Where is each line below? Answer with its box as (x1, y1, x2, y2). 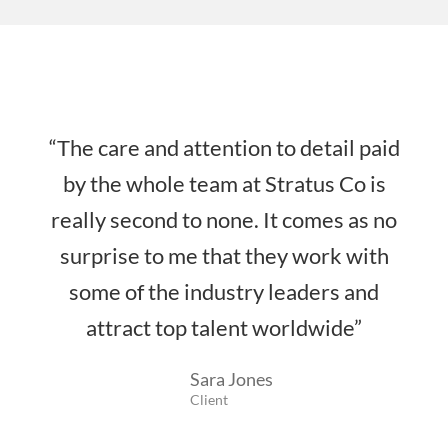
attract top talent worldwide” (86, 313, 362, 341)
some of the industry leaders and (69, 277, 379, 305)
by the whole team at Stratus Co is (62, 169, 386, 197)
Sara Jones (190, 367, 273, 390)
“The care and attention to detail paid (48, 133, 400, 161)
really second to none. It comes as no (51, 205, 397, 233)
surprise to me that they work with (59, 241, 389, 269)
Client (190, 390, 228, 408)
